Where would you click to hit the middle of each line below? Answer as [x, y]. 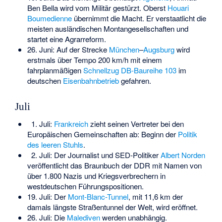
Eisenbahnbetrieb [91, 80]
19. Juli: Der [47, 196]
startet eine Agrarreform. [66, 39]
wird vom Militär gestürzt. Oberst [112, 7]
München [124, 49]
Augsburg [159, 49]
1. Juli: [42, 123]
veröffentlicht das [55, 165]
